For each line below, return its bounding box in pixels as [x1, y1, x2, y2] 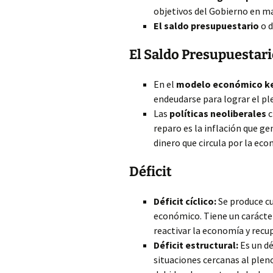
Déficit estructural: [154, 239, 238, 251]
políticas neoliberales [169, 107, 266, 119]
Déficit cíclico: [154, 195, 216, 207]
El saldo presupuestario [154, 19, 259, 32]
